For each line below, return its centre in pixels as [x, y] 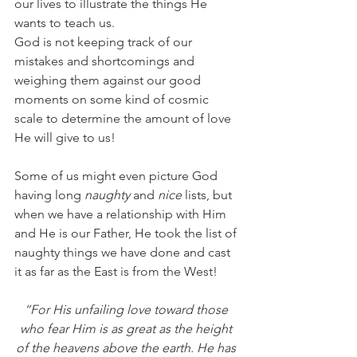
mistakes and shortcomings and [106, 61]
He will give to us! [67, 137]
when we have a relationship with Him [122, 214]
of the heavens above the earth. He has [127, 348]
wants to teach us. [66, 23]
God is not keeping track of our [105, 42]
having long [49, 195]
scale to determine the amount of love [124, 118]
